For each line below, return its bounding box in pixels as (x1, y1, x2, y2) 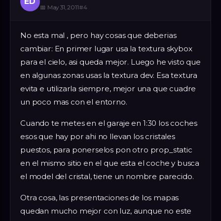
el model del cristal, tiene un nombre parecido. (20, 171, 194, 181)
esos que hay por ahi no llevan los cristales (20, 131, 175, 141)
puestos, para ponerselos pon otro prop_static (20, 145, 192, 154)
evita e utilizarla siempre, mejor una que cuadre (20, 83, 196, 93)
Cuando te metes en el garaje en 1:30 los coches (20, 118, 197, 128)
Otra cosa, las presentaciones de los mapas (20, 192, 179, 202)
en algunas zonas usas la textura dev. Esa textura (20, 70, 198, 80)
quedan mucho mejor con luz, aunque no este (20, 206, 192, 216)
